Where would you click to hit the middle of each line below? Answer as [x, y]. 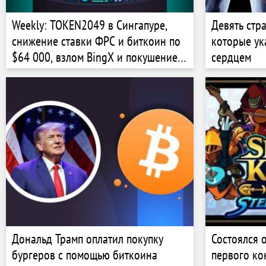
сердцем [231, 57]
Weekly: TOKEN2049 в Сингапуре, [90, 25]
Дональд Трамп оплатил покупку [88, 238]
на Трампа [36, 73]
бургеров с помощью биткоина [85, 254]
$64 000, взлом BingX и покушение [95, 57]
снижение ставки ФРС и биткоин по [96, 41]
